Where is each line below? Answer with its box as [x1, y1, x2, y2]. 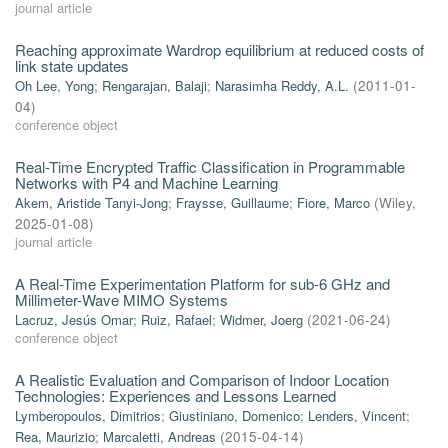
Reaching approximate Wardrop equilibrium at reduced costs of [15, 39, 424, 60]
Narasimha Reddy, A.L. [215, 76, 349, 95]
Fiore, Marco [297, 193, 370, 212]
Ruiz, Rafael [141, 310, 212, 329]
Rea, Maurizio [15, 427, 95, 446]
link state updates [15, 55, 129, 76]
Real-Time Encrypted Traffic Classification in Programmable [15, 156, 405, 177]
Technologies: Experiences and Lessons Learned [15, 385, 336, 406]
